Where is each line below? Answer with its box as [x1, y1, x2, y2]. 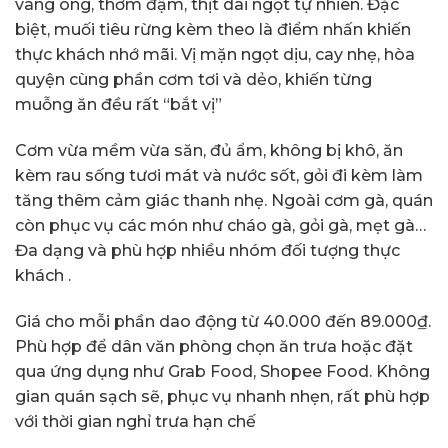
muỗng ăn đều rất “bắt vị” [15, 95, 222, 115]
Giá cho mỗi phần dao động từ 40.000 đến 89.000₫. [15, 312, 431, 332]
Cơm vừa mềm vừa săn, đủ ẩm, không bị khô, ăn [15, 141, 403, 161]
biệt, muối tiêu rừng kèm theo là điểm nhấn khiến [15, 20, 411, 40]
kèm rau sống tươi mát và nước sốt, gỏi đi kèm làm [15, 166, 423, 186]
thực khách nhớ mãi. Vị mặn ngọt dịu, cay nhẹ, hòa [15, 45, 415, 65]
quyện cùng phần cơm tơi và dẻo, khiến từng [15, 70, 372, 90]
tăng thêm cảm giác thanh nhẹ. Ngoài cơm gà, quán [15, 191, 433, 211]
